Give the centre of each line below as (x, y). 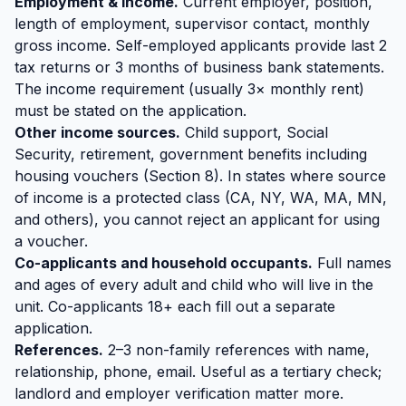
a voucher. (51, 241)
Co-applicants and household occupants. (164, 263)
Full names (352, 263)
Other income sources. (97, 132)
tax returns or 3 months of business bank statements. (199, 67)
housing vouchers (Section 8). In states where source (200, 176)
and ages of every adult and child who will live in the (194, 285)
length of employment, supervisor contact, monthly (192, 24)
